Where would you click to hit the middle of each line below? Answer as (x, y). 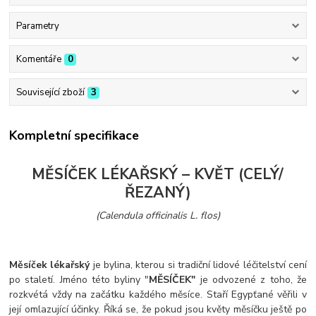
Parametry (37, 26)
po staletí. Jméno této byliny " (79, 279)
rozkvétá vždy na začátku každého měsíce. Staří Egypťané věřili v (158, 294)
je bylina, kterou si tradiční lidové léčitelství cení (198, 265)
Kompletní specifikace (74, 135)
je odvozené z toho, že (251, 279)
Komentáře (38, 59)
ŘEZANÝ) (158, 193)
